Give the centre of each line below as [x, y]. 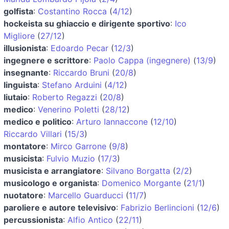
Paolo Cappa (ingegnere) [142, 60]
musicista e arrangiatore [52, 170]
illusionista [25, 48]
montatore [25, 146]
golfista [18, 11]
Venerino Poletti [68, 109]
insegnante [26, 72]
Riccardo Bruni [81, 72]
